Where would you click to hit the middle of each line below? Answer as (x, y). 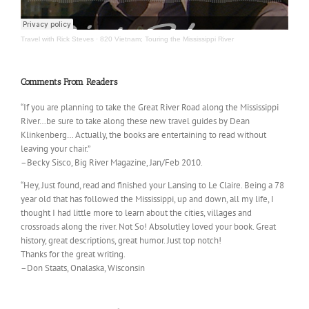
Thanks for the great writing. (73, 255)
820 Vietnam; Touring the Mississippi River (167, 39)
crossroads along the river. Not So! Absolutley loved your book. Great (148, 227)
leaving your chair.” (56, 149)
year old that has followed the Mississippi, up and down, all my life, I (147, 199)
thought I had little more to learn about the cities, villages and (136, 213)
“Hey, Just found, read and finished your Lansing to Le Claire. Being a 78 (152, 186)
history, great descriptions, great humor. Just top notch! (121, 241)
